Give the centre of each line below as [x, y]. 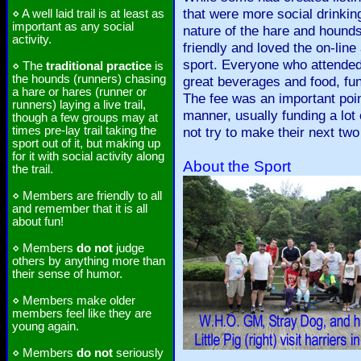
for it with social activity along [88, 156]
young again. [46, 326]
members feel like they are [82, 313]
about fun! [38, 222]
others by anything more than [89, 261]
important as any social [73, 27]
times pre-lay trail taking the [84, 131]
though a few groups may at [85, 118]
